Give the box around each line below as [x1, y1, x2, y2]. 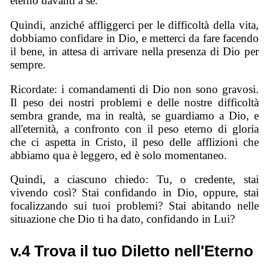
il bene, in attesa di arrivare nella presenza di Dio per [10, 45, 259, 58]
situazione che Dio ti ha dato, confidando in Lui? [10, 213, 235, 226]
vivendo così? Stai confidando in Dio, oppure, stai [10, 186, 259, 199]
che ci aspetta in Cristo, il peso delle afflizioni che [10, 135, 259, 148]
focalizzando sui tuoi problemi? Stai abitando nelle [10, 199, 259, 213]
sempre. [10, 58, 46, 71]
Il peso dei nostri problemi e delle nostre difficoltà [10, 95, 259, 109]
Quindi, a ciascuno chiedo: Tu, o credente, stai [10, 173, 259, 186]
